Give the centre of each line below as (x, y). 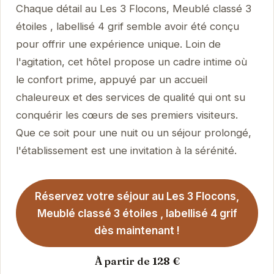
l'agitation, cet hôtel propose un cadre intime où (131, 61)
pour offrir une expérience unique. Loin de (118, 44)
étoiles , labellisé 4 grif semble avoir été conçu (127, 26)
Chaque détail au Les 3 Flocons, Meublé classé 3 (133, 8)
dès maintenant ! (137, 230)
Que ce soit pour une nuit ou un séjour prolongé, (133, 132)
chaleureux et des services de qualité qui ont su (130, 97)
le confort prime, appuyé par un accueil (111, 79)
